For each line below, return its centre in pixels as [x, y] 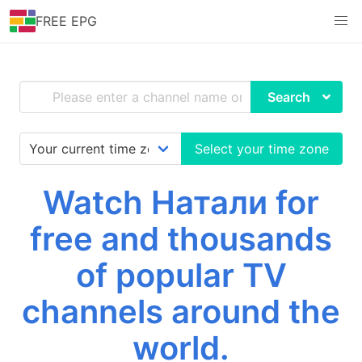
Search [289, 97]
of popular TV [181, 275]
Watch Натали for [181, 202]
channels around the [181, 311]
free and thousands [181, 239]
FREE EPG [66, 21]
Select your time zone [262, 149]
